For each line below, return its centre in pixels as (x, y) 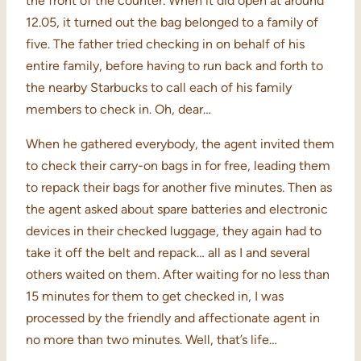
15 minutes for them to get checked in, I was (155, 297)
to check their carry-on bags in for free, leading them (178, 166)
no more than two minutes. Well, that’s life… (151, 340)
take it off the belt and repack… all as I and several (168, 253)
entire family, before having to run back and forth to (174, 66)
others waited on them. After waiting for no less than (178, 275)
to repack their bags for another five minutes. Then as (179, 188)
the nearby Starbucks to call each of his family (159, 88)
